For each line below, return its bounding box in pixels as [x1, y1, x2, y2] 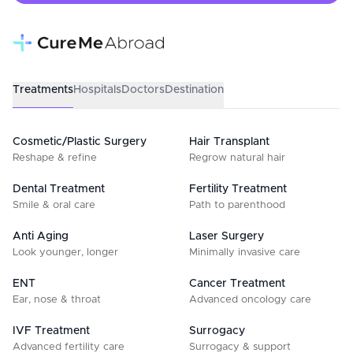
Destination [165, 84, 224, 95]
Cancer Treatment [189, 278, 285, 289]
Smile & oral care [13, 200, 95, 210]
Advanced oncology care [189, 295, 311, 305]
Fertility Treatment [189, 184, 287, 195]
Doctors [121, 84, 165, 95]
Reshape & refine [13, 153, 97, 163]
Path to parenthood [189, 200, 285, 210]
